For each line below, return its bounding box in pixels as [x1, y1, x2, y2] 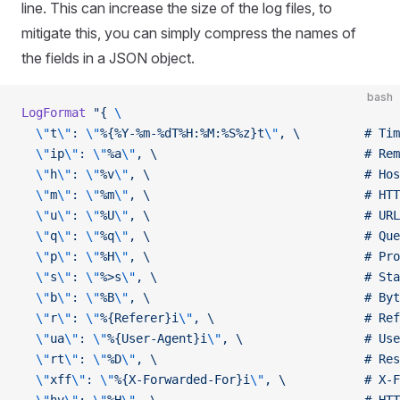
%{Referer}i [100, 311, 179, 325]
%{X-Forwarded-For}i [114, 372, 250, 387]
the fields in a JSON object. [21, 49, 195, 67]
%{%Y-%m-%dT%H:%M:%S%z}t [100, 126, 264, 140]
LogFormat [21, 105, 86, 120]
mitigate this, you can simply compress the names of [21, 24, 356, 42]
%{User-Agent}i [107, 331, 207, 346]
